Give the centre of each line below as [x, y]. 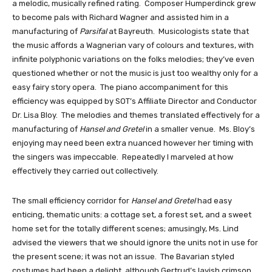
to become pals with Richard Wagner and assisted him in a [121, 18]
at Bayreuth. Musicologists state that [178, 32]
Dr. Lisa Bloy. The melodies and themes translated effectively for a [136, 115]
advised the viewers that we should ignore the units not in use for [135, 243]
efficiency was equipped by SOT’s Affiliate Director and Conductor [134, 101]
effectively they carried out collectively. [85, 171]
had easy [214, 201]
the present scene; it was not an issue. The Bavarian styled [123, 257]
